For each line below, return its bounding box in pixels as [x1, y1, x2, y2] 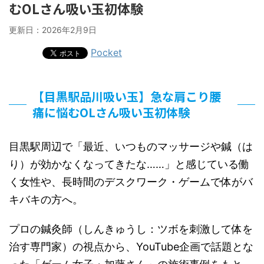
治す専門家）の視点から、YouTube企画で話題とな [9, 240, 253, 253]
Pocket [91, 47, 122, 58]
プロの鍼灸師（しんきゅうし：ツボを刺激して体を [9, 223, 253, 235]
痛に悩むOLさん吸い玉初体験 [32, 104, 190, 121]
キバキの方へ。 [9, 193, 83, 206]
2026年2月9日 [42, 25, 97, 35]
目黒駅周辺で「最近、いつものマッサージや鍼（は [9, 140, 253, 153]
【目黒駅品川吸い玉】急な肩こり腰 [32, 88, 221, 105]
